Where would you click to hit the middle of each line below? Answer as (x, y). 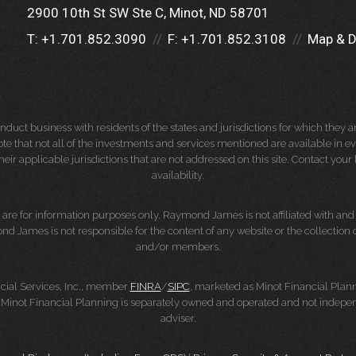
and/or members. (178, 247)
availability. (178, 175)
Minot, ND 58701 (219, 13)
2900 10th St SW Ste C (95, 13)
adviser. (178, 318)
